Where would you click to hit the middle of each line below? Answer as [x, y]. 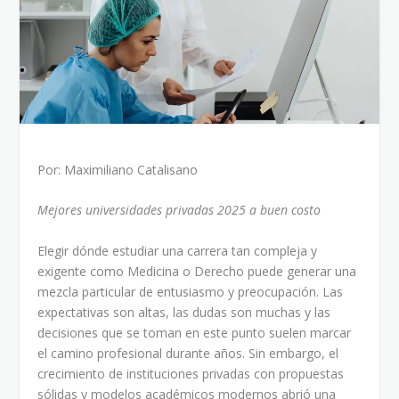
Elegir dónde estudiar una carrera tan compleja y [178, 250]
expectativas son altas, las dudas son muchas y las [184, 312]
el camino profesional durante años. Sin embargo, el [188, 353]
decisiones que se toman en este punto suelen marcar [195, 332]
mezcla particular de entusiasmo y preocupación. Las [191, 291]
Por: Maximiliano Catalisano [118, 169]
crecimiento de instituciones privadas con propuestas [191, 373]
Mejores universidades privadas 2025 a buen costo [179, 210]
